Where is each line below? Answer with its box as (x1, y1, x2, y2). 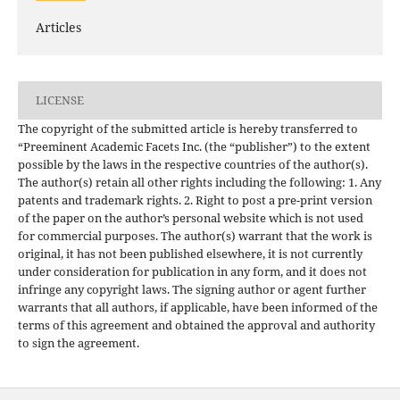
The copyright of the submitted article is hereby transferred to (17, 120, 358, 137)
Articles (35, 18, 81, 36)
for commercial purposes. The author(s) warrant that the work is (17, 227, 372, 244)
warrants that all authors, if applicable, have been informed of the (17, 298, 378, 315)
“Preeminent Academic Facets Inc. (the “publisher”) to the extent (17, 137, 371, 154)
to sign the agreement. (17, 334, 139, 351)
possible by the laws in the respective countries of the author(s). (17, 155, 368, 172)
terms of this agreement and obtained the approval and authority (17, 316, 375, 333)
